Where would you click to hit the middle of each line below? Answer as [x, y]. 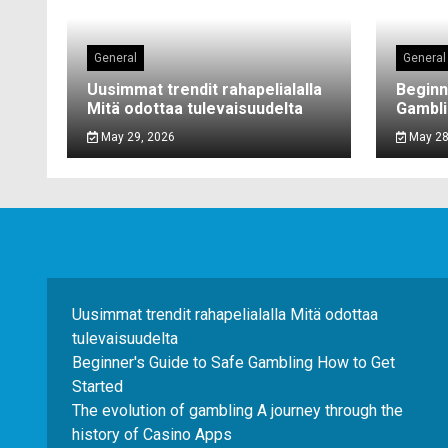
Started [97, 386]
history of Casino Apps [152, 434]
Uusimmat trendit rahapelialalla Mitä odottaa [225, 314]
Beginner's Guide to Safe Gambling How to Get [233, 362]
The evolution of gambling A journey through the [237, 410]
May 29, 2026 [136, 137]
